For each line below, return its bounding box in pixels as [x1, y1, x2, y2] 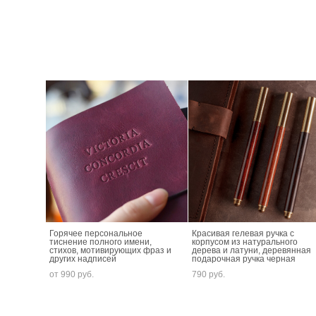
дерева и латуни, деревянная [192, 245, 312, 256]
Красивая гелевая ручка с [192, 229, 295, 239]
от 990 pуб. [49, 269, 94, 280]
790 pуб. [192, 269, 226, 280]
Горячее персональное [49, 229, 142, 239]
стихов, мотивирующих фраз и [49, 245, 171, 256]
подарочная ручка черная [192, 254, 296, 265]
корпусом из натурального [192, 237, 298, 248]
